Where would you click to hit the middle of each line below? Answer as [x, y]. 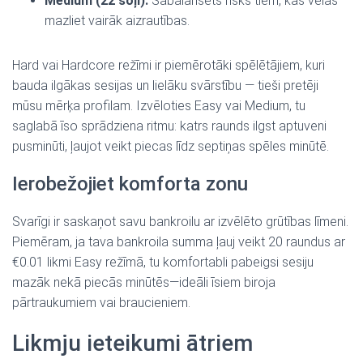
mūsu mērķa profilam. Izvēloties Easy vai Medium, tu [159, 106]
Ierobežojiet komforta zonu [130, 184]
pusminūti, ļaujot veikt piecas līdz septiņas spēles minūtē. [171, 146]
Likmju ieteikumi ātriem [132, 343]
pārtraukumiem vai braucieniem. [101, 303]
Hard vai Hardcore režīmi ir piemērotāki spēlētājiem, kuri [169, 65]
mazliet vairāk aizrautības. [117, 21]
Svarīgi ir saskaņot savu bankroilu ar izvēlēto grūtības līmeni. [180, 222]
